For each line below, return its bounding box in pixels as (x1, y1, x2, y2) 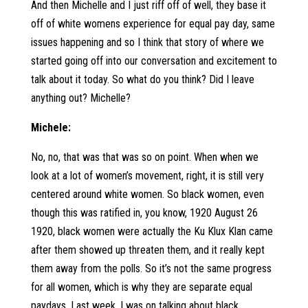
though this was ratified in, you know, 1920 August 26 (30, 206, 258, 219)
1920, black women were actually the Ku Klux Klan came (30, 225, 273, 238)
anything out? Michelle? (30, 91, 131, 104)
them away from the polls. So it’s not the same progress (30, 262, 272, 275)
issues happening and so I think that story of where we (30, 36, 264, 49)
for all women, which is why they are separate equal (30, 280, 252, 294)
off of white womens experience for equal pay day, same (30, 17, 275, 30)
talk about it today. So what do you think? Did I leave (30, 73, 254, 86)
